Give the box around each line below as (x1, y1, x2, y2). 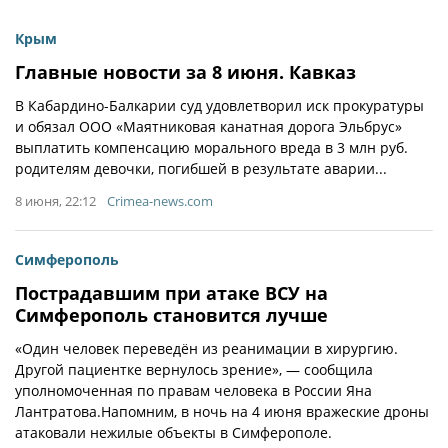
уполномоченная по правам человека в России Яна (15, 381, 372, 400)
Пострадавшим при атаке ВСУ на (15, 281, 328, 305)
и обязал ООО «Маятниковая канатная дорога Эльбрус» (15, 117, 402, 136)
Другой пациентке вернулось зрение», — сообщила (15, 360, 373, 379)
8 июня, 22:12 (15, 192, 96, 210)
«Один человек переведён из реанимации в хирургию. (15, 339, 398, 358)
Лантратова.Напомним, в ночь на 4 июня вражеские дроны (15, 402, 429, 421)
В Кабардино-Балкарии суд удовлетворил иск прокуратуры (15, 96, 424, 115)
